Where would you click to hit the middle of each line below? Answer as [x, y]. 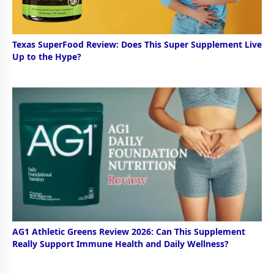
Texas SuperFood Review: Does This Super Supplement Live [137, 45]
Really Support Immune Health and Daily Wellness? [120, 244]
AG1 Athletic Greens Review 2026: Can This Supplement [129, 232]
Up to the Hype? [47, 57]
